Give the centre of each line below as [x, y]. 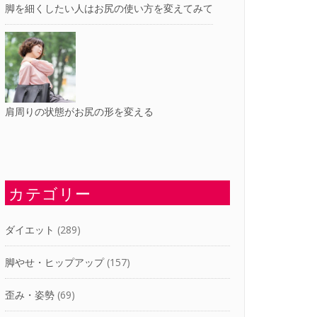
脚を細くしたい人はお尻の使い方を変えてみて [109, 8]
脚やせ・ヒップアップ [54, 263]
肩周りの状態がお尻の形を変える [79, 112]
